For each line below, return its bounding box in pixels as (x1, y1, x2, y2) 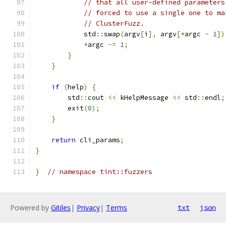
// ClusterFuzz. (84, 19, 144, 28)
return (51, 136, 76, 144)
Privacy (77, 203, 100, 212)
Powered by (10, 203, 51, 212)
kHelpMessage (116, 93, 173, 102)
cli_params (76, 136, 120, 144)
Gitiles (51, 203, 71, 212)
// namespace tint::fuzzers (47, 167, 152, 176)
